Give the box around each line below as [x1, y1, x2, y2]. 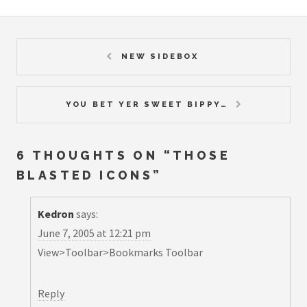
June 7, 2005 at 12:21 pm [38, 226, 151, 241]
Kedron [38, 207, 74, 221]
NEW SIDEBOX [121, 51, 199, 61]
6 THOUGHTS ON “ [16, 147, 173, 162]
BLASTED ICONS [16, 167, 153, 182]
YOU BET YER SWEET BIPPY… [65, 99, 228, 109]
